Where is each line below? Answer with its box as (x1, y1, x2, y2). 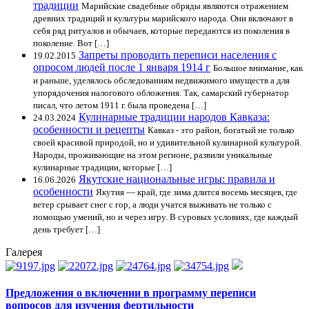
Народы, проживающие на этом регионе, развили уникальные (33, 149, 272, 160)
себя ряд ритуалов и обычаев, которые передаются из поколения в (33, 25, 290, 36)
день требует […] (33, 223, 100, 235)
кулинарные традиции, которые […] (33, 161, 172, 172)
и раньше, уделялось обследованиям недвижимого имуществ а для (33, 74, 290, 86)
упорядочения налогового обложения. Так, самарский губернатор (33, 87, 289, 98)
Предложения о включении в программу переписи (6, 287, 256, 299)
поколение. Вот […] (33, 37, 109, 48)
